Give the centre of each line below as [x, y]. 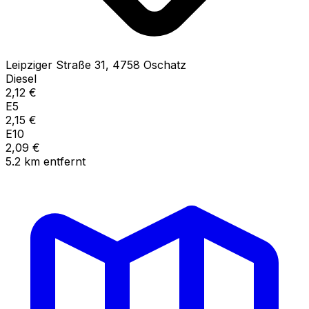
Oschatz [165, 64]
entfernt [64, 161]
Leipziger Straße [48, 64]
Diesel [21, 78]
